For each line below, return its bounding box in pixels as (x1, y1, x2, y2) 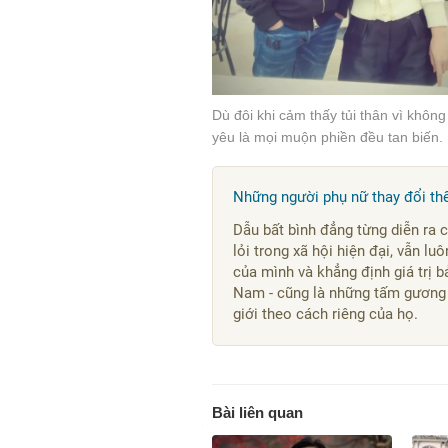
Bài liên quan (212, 404, 303, 422)
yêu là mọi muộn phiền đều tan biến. (212, 129, 443, 146)
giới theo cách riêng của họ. (233, 305, 418, 324)
